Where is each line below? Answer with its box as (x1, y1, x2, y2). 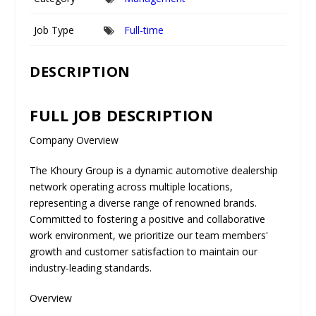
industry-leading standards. (30, 261, 152, 274)
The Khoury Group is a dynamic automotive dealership (30, 164, 279, 177)
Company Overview (30, 133, 119, 147)
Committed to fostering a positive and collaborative (30, 212, 266, 226)
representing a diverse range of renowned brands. (30, 196, 257, 209)
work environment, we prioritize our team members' (30, 229, 269, 242)
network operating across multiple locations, (30, 180, 233, 193)
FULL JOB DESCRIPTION (30, 104, 214, 126)
